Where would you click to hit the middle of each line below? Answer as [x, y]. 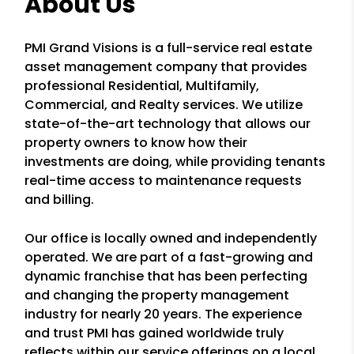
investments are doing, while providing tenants [175, 162]
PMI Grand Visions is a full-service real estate [169, 48]
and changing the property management [157, 295]
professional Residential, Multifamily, [142, 86]
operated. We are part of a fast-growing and [169, 257]
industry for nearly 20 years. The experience [164, 314]
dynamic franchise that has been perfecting [166, 276]
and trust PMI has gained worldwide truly [154, 333]
